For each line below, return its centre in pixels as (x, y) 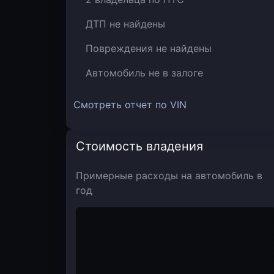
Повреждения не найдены (149, 48)
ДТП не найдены (125, 24)
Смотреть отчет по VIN (130, 105)
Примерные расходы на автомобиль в (169, 176)
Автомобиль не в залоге (144, 73)
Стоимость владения (139, 146)
